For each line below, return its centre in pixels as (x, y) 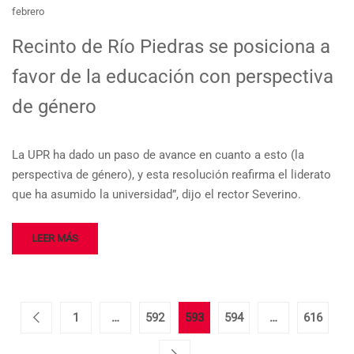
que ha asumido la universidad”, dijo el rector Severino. (156, 194)
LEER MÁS (55, 238)
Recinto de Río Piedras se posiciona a (171, 46)
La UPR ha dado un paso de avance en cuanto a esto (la (158, 154)
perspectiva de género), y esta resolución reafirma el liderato (171, 174)
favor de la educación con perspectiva (173, 76)
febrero (28, 11)
